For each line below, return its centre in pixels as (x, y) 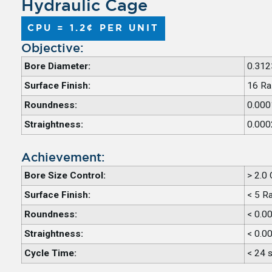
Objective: (52, 48)
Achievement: (63, 158)
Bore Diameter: (57, 66)
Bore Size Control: (65, 175)
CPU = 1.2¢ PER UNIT (93, 28)
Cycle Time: (50, 253)
